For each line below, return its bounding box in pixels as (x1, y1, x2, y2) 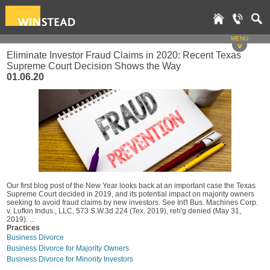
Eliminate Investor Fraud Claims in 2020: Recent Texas (7, 50, 241, 60)
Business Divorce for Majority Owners (7, 244, 129, 253)
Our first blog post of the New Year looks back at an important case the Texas (7, 181, 256, 190)
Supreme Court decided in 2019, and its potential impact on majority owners (7, 190, 254, 198)
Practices (7, 224, 40, 232)
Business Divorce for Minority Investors (7, 255, 133, 263)
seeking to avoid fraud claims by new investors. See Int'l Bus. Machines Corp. (7, 198, 258, 207)
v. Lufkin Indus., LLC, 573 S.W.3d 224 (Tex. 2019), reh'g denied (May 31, (7, 207, 241, 215)
